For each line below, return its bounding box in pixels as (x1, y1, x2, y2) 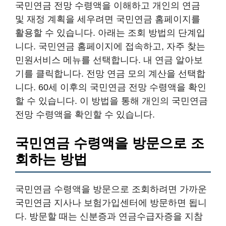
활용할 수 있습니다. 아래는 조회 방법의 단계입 (15, 28, 205, 38)
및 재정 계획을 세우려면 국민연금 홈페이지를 (15, 14, 200, 24)
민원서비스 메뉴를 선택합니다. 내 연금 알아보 (15, 55, 203, 65)
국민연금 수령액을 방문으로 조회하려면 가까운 (15, 184, 207, 194)
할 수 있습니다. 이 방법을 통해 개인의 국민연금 (15, 96, 208, 106)
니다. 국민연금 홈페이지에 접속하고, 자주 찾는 (15, 41, 205, 51)
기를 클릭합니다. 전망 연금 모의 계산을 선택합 (15, 69, 205, 79)
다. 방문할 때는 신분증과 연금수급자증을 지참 (15, 211, 203, 221)
